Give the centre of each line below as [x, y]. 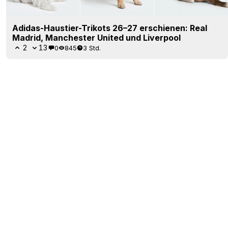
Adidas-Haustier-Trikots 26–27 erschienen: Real [110, 28]
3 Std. [92, 48]
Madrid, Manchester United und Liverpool [96, 38]
